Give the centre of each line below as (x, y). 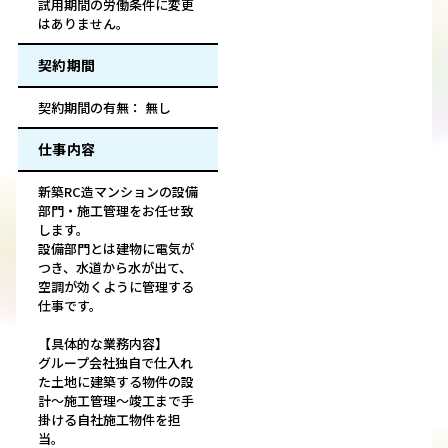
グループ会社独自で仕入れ (115, 363)
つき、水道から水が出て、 (115, 268)
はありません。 (83, 24)
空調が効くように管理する (116, 287)
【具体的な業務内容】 (103, 344)
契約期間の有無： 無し (104, 108)
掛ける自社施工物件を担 (109, 420)
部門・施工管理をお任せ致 (116, 211)
